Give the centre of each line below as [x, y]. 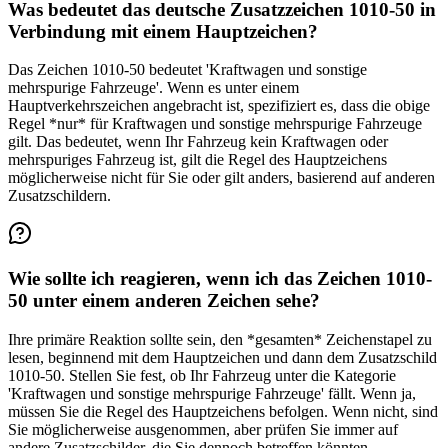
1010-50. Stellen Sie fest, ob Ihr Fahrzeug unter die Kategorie [202, 375]
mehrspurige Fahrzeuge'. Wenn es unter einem [153, 88]
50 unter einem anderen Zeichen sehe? [164, 300]
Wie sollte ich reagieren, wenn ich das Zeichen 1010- [220, 278]
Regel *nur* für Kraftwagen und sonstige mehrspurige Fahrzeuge [215, 124]
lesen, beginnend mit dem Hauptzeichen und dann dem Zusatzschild [222, 357]
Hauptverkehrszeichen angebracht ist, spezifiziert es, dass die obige [219, 106]
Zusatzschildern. [59, 196]
